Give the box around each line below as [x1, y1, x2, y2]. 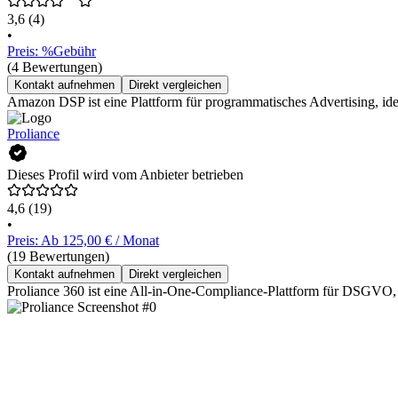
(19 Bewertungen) [7, 249, 109, 265]
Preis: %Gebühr [7, 44, 96, 60]
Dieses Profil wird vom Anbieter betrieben [7, 167, 243, 183]
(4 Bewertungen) [7, 60, 102, 76]
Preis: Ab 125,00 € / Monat [7, 233, 159, 249]
